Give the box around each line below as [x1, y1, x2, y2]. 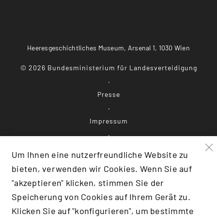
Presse [97, 90, 120, 99]
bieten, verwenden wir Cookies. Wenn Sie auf [12, 163, 192, 174]
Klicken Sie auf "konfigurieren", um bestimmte [12, 205, 194, 216]
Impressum [89, 117, 128, 125]
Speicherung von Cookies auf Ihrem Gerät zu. [12, 191, 191, 202]
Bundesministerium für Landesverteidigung [45, 63, 197, 72]
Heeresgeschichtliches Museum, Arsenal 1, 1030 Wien [27, 44, 190, 52]
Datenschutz [87, 143, 130, 152]
